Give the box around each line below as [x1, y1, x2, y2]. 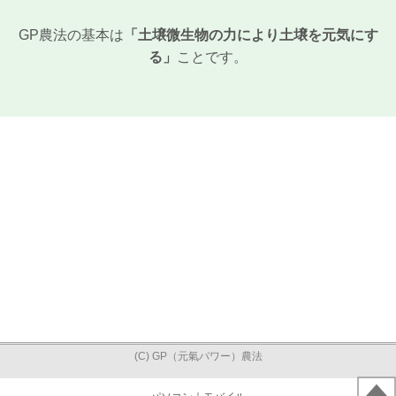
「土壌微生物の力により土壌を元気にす [123, 27, 378, 42]
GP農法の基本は [18, 27, 124, 42]
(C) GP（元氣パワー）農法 [133, 350, 263, 362]
